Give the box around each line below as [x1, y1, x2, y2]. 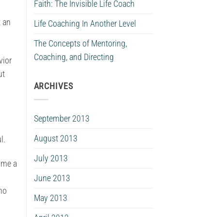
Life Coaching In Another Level [33, 18, 136, 29]
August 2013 [33, 133, 77, 143]
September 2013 [33, 113, 90, 124]
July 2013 [33, 153, 68, 163]
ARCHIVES [33, 81, 73, 92]
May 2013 [33, 193, 67, 203]
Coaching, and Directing [33, 52, 114, 62]
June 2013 [33, 173, 70, 183]
